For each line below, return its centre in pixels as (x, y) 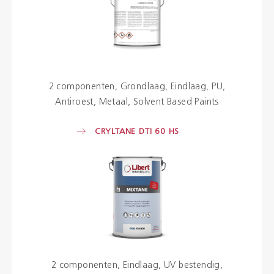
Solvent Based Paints (176, 102)
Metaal (113, 102)
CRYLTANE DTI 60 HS (137, 131)
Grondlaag (143, 87)
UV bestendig (192, 266)
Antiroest (74, 102)
